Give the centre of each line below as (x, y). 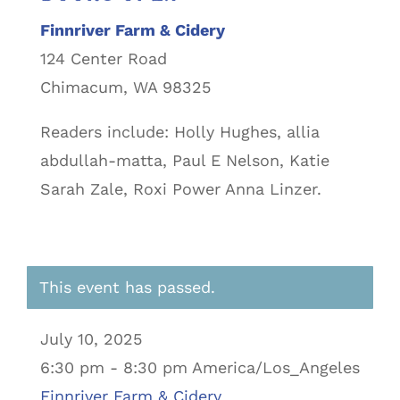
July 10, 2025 (91, 338)
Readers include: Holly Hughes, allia (179, 131)
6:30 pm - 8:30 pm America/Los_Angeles (200, 367)
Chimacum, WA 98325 (125, 87)
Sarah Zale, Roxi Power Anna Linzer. (180, 188)
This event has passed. (127, 287)
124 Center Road (103, 58)
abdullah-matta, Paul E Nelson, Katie (184, 160)
